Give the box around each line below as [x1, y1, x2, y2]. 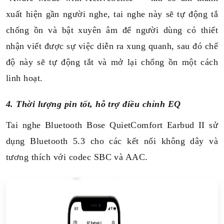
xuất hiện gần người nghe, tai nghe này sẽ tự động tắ [6, 9, 218, 19]
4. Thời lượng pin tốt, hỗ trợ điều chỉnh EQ [6, 99, 181, 109]
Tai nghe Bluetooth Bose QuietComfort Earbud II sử [6, 120, 218, 130]
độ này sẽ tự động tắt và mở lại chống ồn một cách [6, 57, 218, 67]
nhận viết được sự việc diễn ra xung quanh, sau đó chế [6, 41, 218, 51]
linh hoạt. [6, 73, 43, 83]
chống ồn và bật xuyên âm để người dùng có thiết [6, 25, 218, 35]
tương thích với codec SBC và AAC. [6, 152, 148, 162]
